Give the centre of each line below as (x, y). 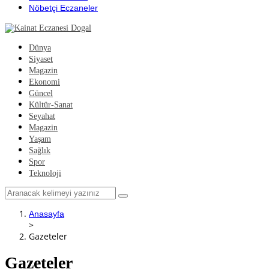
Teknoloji (45, 173)
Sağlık (40, 150)
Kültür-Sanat (51, 105)
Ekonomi (44, 82)
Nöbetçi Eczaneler (63, 8)
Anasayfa (47, 214)
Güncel (41, 93)
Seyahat (42, 116)
